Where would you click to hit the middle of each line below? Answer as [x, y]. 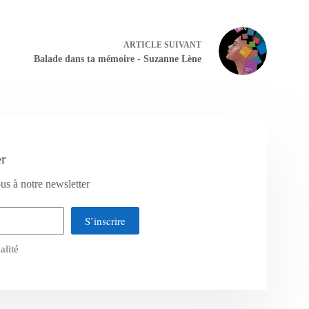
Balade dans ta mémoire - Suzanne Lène [117, 59]
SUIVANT [181, 44]
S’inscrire [105, 221]
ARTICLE [142, 44]
